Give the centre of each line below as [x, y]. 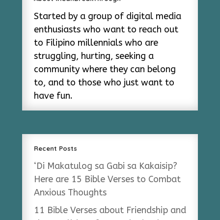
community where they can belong [105, 69]
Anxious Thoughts [70, 192]
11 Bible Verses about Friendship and [110, 210]
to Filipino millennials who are [96, 42]
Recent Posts [55, 148]
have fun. [53, 96]
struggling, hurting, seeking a [94, 56]
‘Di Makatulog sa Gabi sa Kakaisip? [105, 166]
